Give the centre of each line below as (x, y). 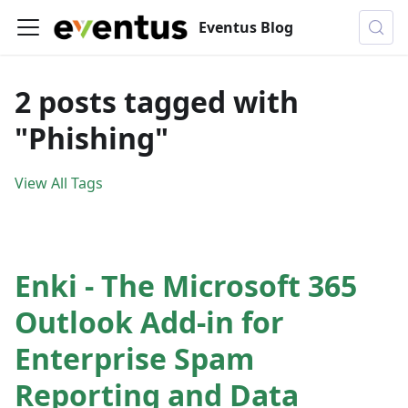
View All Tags (59, 183)
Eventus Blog (246, 27)
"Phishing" (92, 138)
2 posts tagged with (157, 102)
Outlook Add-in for (149, 322)
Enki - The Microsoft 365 (186, 286)
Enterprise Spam (134, 358)
